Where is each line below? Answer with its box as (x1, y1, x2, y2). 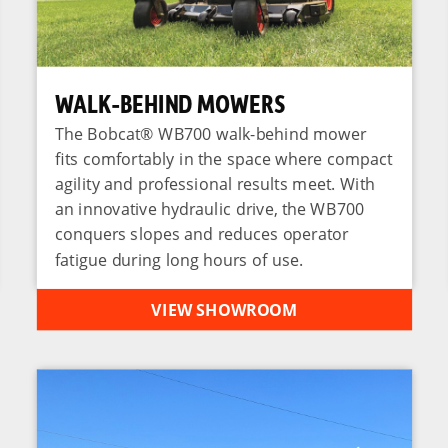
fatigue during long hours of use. (54, 248, 303, 270)
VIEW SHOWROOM (151, 298, 297, 321)
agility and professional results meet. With (54, 172, 375, 195)
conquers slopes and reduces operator (54, 222, 348, 245)
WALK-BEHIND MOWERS (54, 86, 285, 119)
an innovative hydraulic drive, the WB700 (54, 197, 364, 220)
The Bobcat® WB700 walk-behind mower (54, 122, 366, 144)
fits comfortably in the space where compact (54, 147, 393, 169)
